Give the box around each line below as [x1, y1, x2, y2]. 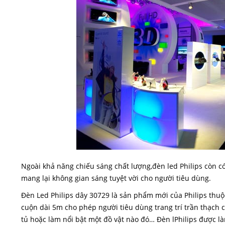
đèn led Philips [152, 161, 202, 171]
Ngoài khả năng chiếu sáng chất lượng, [21, 161, 152, 171]
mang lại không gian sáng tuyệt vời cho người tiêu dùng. [21, 173, 211, 183]
